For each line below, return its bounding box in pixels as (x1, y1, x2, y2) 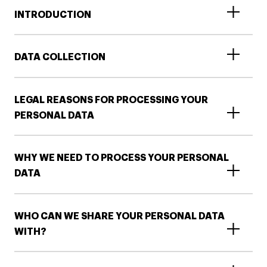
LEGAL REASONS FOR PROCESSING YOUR (14, 95, 208, 105)
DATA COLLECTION (14, 52, 105, 63)
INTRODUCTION (14, 10, 91, 20)
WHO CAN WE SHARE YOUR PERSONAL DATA (14, 211, 225, 221)
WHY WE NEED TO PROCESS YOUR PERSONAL (14, 153, 229, 163)
